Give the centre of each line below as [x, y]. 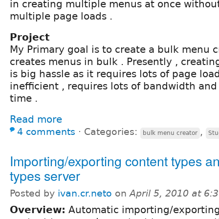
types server [45, 175]
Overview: [38, 209]
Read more [36, 119]
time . [24, 98]
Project [30, 37]
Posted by [34, 193]
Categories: [112, 131]
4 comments [46, 131]
